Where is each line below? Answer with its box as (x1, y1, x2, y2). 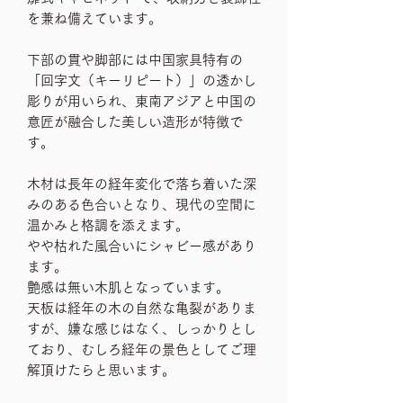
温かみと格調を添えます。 (27, 219, 202, 232)
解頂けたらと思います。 (27, 363, 175, 377)
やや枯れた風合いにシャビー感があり (27, 239, 256, 253)
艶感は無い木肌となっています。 (27, 281, 229, 294)
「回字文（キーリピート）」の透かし (27, 74, 256, 87)
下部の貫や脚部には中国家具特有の (27, 53, 243, 67)
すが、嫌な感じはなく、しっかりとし (27, 322, 256, 336)
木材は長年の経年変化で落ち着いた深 (27, 177, 256, 191)
